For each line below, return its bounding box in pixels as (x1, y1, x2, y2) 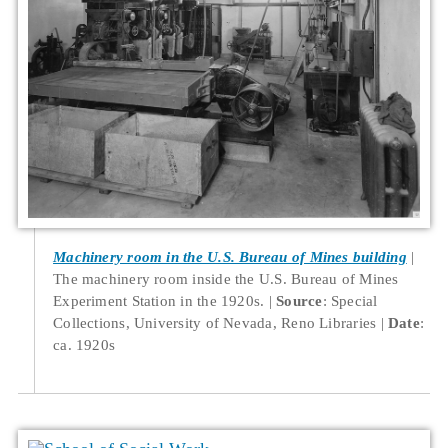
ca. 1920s (53, 335, 116, 353)
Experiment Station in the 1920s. (53, 291, 265, 309)
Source (276, 291, 323, 309)
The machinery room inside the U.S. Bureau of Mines (53, 269, 399, 287)
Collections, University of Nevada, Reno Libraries (53, 313, 377, 331)
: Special (322, 291, 378, 309)
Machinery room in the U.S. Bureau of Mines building (53, 247, 407, 265)
